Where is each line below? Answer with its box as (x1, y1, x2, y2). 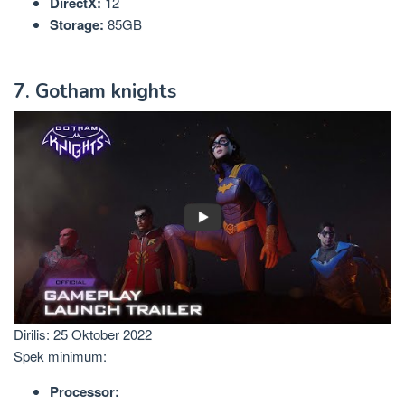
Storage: (50, 14, 104, 35)
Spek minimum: (14, 346, 107, 366)
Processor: (50, 381, 119, 402)
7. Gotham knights (14, 78, 176, 104)
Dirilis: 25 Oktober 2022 (14, 325, 152, 344)
